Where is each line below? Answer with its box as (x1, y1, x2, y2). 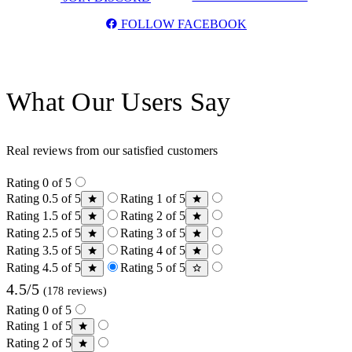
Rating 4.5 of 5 (6, 261, 81, 275)
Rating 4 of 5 (120, 244, 185, 258)
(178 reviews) (39, 285, 107, 298)
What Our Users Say (6, 87, 231, 117)
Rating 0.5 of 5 (6, 192, 81, 206)
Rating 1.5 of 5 (6, 209, 81, 223)
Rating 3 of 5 (120, 226, 185, 240)
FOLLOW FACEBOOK (118, 16, 247, 31)
